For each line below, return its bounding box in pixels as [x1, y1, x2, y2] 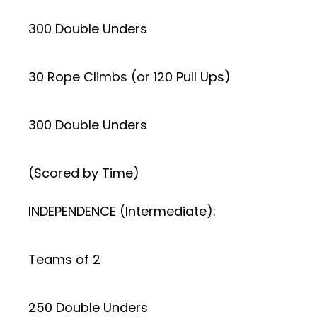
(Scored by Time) [28, 164, 139, 182]
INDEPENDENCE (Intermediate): [28, 202, 216, 220]
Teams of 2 [28, 250, 100, 268]
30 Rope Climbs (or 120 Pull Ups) [28, 68, 231, 86]
